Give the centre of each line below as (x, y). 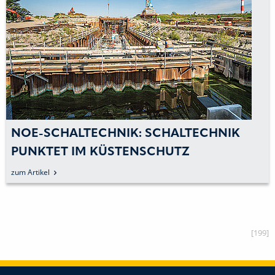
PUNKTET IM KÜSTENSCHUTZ (100, 152)
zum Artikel (30, 172)
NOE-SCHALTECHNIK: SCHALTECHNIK (126, 134)
